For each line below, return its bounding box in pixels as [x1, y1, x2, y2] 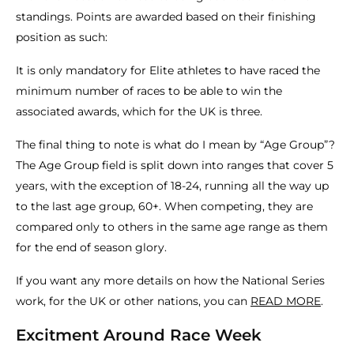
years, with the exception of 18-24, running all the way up [16, 179, 329, 194]
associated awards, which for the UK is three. [16, 104, 262, 119]
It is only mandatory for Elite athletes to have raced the [16, 63, 320, 78]
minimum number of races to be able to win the [16, 84, 282, 99]
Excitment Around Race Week [16, 326, 262, 345]
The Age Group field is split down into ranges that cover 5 [16, 158, 333, 173]
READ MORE [250, 294, 321, 309]
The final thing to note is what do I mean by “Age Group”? [16, 137, 335, 153]
